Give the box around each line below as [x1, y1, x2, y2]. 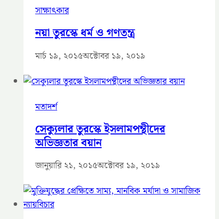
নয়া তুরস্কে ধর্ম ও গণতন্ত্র [35, 24, 135, 42]
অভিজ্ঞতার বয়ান [35, 134, 102, 152]
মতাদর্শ [35, 99, 57, 114]
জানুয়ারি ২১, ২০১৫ [35, 158, 97, 173]
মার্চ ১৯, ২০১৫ [35, 48, 83, 63]
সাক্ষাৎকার [35, 3, 69, 18]
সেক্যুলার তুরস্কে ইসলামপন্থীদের [35, 120, 165, 138]
